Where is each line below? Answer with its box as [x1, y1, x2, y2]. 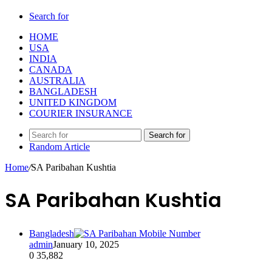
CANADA [29, 64, 72, 75]
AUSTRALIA [29, 75, 86, 86]
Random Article [29, 141, 90, 152]
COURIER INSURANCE [29, 108, 132, 118]
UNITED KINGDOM [29, 97, 117, 107]
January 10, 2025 [53, 239, 119, 250]
